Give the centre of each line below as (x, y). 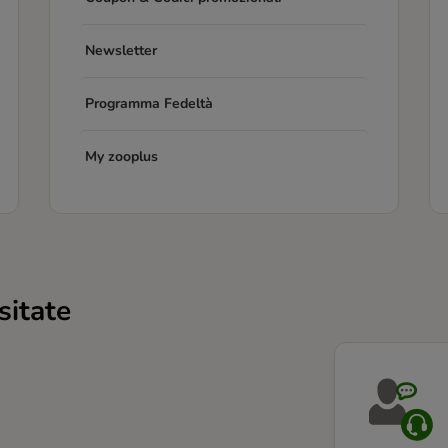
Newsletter (121, 50)
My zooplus (121, 156)
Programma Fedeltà (149, 103)
